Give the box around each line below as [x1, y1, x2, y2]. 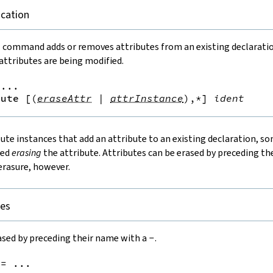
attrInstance [110, 91, 183, 104]
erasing [12, 146, 41, 159]
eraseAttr [37, 91, 92, 104]
